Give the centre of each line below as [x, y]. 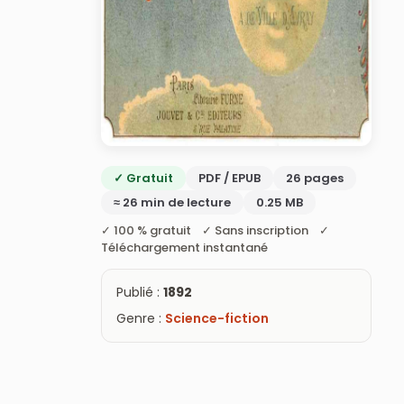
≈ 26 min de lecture [172, 203]
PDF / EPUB [230, 179]
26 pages [315, 179]
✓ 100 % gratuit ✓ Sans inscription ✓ [215, 231]
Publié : [140, 293]
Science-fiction [217, 319]
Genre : [141, 319]
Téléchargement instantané [184, 248]
